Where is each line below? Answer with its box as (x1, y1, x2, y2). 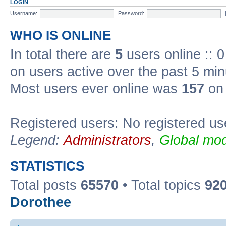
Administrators (64, 133, 151, 148)
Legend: (10, 133, 64, 148)
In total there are (10, 47, 115, 62)
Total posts (10, 178, 81, 193)
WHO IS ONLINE (10, 28, 111, 42)
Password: (118, 10, 144, 16)
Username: (10, 10, 37, 16)
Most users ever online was (10, 81, 182, 96)
